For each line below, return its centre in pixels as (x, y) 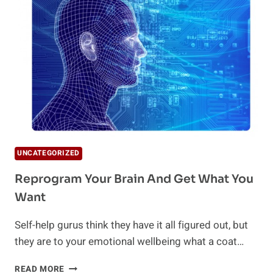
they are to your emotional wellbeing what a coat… (129, 242)
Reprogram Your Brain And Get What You (134, 179)
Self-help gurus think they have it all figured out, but (131, 225)
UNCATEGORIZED (48, 154)
